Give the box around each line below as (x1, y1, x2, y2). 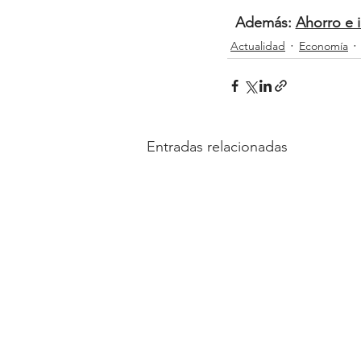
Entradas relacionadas (147, 138, 288, 156)
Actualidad (230, 38, 285, 53)
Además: (234, 14, 296, 32)
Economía (299, 38, 348, 53)
